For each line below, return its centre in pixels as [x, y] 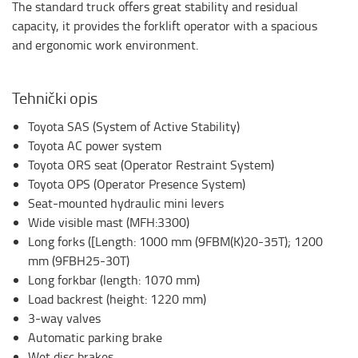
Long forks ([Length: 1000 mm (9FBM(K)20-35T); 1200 [175, 241]
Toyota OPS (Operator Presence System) [137, 183]
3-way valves [64, 318]
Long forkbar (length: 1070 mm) [114, 279]
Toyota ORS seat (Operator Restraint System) [151, 164]
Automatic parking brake [95, 337]
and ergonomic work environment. [105, 44]
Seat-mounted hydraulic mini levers [126, 203]
